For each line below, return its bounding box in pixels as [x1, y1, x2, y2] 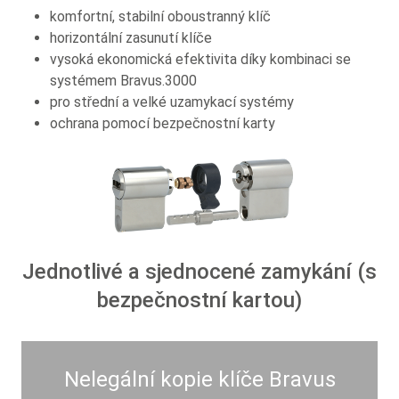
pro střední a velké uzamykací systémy [50, 93, 294, 110]
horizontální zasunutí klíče [50, 28, 212, 46]
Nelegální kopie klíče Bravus [63, 366, 336, 392]
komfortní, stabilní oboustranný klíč [50, 7, 271, 25]
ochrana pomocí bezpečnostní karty [50, 114, 275, 132]
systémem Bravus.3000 [50, 71, 197, 89]
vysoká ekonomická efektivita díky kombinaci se [50, 50, 351, 68]
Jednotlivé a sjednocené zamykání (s [22, 258, 377, 284]
